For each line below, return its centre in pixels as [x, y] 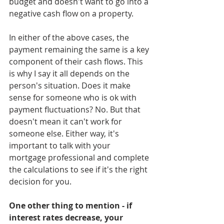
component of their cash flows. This [77, 61]
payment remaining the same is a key [80, 49]
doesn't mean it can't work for [66, 121]
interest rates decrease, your [67, 217]
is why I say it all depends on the [70, 73]
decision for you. [40, 181]
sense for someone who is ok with [74, 97]
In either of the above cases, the [70, 37]
